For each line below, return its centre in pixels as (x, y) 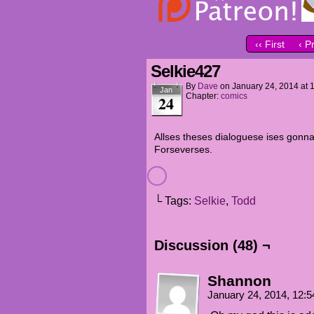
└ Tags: (174, 201)
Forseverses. (183, 149)
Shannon (239, 281)
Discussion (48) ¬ (212, 245)
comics (234, 96)
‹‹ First (270, 45)
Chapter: (203, 96)
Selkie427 (185, 71)
